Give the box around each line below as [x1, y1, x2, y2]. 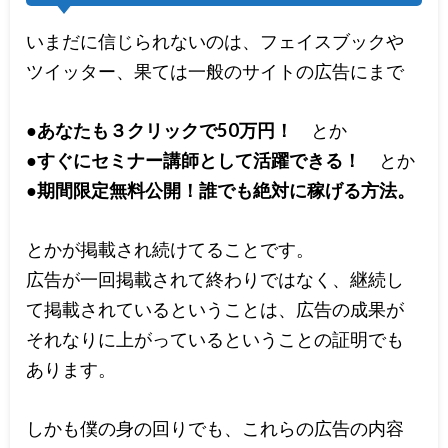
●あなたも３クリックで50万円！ [26, 118, 312, 141]
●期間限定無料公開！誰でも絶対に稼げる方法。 [26, 178, 416, 201]
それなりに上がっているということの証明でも [26, 328, 405, 350]
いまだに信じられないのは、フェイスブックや [26, 29, 405, 52]
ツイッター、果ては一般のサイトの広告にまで [26, 59, 405, 82]
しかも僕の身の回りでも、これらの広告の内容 [26, 417, 405, 440]
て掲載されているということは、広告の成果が [26, 298, 405, 320]
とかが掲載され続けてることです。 [26, 238, 315, 260]
